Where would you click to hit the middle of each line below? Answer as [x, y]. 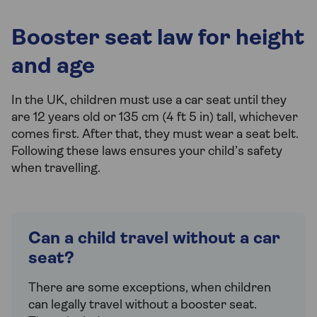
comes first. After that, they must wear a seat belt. [155, 135]
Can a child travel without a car [154, 240]
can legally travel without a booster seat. [143, 306]
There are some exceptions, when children [150, 289]
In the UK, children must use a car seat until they [149, 101]
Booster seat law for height [158, 39]
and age [53, 68]
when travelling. [56, 169]
